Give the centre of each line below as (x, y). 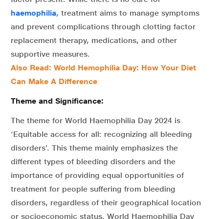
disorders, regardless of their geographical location (106, 202)
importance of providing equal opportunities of (97, 175)
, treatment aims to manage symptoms (128, 13)
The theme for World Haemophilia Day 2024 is (96, 120)
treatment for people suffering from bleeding (93, 189)
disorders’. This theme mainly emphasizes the (94, 148)
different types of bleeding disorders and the (93, 161)
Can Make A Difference (54, 81)
